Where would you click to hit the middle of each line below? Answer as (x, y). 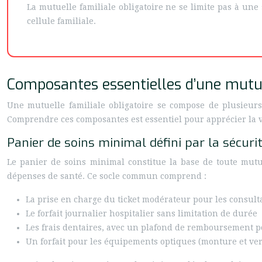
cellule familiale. (61, 21)
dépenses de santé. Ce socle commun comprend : (107, 176)
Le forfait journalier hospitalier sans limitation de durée (142, 213)
